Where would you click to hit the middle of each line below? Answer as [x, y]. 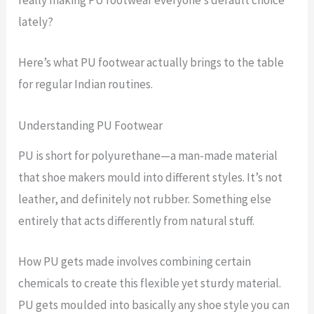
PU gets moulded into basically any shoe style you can [154, 305]
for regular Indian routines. [86, 84]
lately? [36, 22]
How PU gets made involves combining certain [135, 261]
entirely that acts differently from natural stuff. [137, 220]
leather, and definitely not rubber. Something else [145, 199]
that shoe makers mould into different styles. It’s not [151, 177]
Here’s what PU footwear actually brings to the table [151, 63]
